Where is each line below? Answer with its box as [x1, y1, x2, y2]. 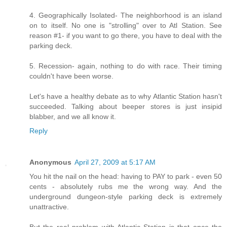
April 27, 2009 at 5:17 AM [74, 158, 156, 166]
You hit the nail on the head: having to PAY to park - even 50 [29, 172, 222, 180]
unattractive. [29, 202, 69, 211]
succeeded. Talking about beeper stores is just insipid [29, 102, 222, 110]
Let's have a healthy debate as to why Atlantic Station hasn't [29, 92, 222, 100]
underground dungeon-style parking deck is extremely [29, 192, 222, 201]
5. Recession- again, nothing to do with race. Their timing [29, 61, 222, 70]
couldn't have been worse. [29, 71, 113, 80]
